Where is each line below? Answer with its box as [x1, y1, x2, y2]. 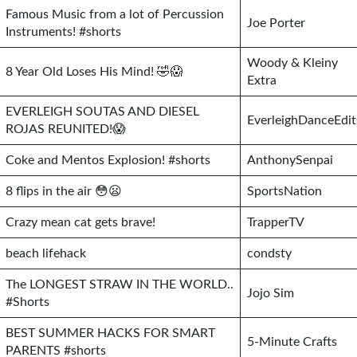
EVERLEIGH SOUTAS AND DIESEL [6, 105, 199, 118]
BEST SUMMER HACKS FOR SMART [6, 327, 215, 339]
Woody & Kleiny [247, 57, 338, 69]
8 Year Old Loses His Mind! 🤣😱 [6, 65, 182, 78]
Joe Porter [247, 17, 305, 29]
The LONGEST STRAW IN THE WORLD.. [6, 278, 233, 291]
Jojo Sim [247, 287, 294, 300]
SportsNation [247, 185, 322, 198]
